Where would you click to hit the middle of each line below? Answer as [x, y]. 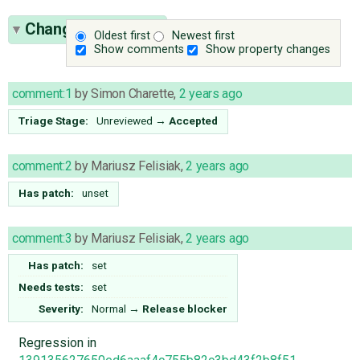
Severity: [61, 308]
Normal [109, 308]
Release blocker [185, 308]
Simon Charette [133, 93]
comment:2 [42, 166]
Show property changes [268, 50]
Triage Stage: [54, 120]
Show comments [139, 50]
